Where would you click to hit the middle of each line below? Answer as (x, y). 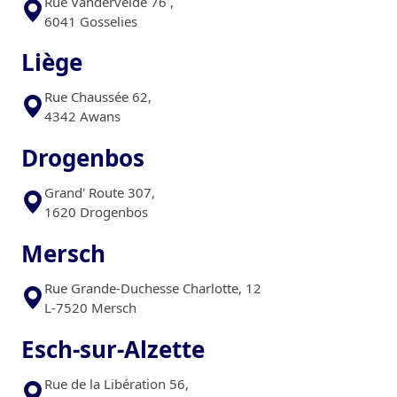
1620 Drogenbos (96, 212)
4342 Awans (82, 117)
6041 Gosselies (91, 21)
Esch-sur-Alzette (113, 349)
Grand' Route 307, (100, 193)
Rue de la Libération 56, (117, 383)
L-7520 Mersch (90, 307)
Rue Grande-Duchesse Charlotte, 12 (153, 288)
